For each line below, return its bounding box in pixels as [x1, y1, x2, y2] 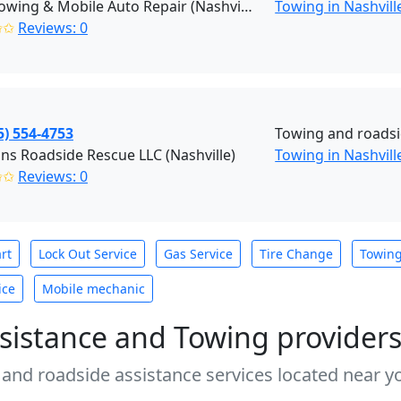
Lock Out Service [38, 245, 137, 262]
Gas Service [164, 245, 233, 262]
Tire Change [260, 245, 333, 262]
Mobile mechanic [42, 280, 145, 297]
